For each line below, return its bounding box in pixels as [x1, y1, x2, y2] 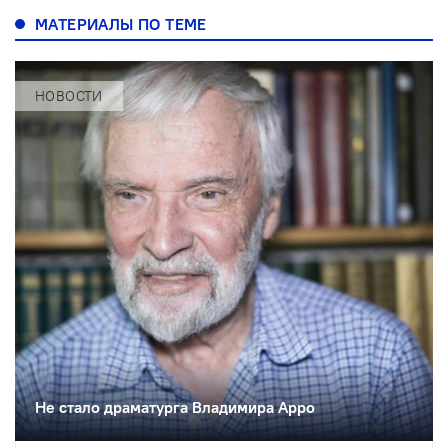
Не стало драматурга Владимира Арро [35, 397, 315, 418]
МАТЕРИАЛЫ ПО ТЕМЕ [35, 14, 207, 35]
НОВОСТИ [35, 87, 103, 106]
